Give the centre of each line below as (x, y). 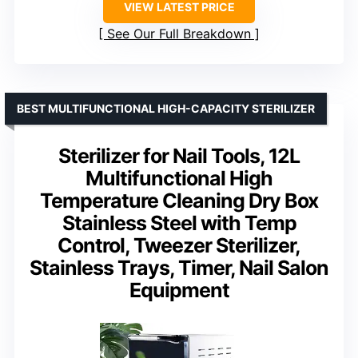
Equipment (179, 290)
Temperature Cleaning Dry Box (179, 200)
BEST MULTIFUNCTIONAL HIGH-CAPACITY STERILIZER (166, 108)
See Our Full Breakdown (179, 33)
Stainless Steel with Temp (179, 223)
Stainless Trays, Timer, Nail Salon (179, 267)
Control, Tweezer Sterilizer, (179, 245)
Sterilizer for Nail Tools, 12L (179, 155)
